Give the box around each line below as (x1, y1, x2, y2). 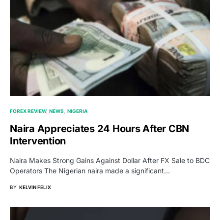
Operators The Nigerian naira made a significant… (10, 166, 170, 175)
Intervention (10, 135, 66, 147)
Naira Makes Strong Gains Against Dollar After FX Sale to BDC (10, 156, 210, 165)
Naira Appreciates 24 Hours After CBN (10, 123, 189, 135)
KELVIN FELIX (19, 184, 51, 191)
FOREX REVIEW (10, 108, 46, 114)
